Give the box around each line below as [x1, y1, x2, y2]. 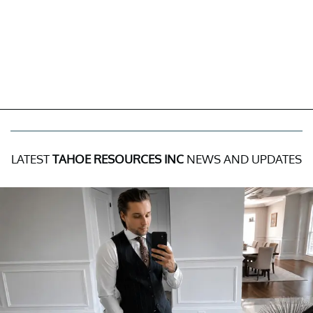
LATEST [11, 151, 52, 166]
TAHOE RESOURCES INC [52, 151, 184, 166]
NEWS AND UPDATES [184, 151, 302, 166]
